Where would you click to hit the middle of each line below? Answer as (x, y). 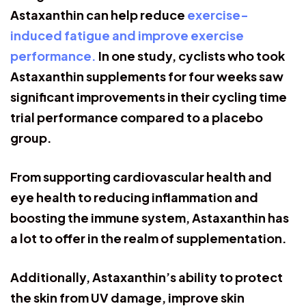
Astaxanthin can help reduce (99, 14)
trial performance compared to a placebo (137, 117)
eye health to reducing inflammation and (134, 197)
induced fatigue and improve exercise (127, 35)
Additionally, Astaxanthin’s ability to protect (147, 277)
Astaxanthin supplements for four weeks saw (147, 76)
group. (31, 137)
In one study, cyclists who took (192, 55)
